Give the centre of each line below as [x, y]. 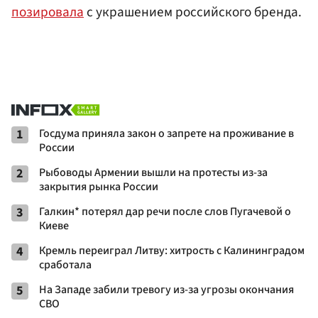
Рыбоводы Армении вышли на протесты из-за [153, 173]
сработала [65, 265]
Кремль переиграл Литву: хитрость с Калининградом [172, 251]
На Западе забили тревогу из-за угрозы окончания [166, 290]
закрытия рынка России [99, 187]
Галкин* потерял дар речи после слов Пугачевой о [165, 212]
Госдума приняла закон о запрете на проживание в [166, 134]
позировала [48, 12]
